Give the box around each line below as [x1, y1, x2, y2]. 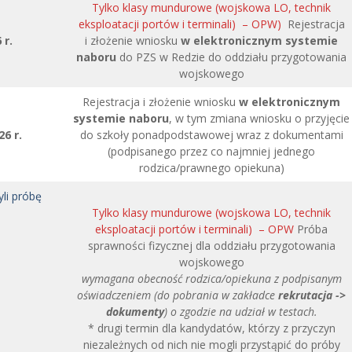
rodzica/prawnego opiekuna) [138, 160, 284, 175]
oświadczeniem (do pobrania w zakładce [77, 288, 278, 302]
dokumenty [105, 304, 164, 319]
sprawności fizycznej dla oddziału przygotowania [87, 238, 335, 253]
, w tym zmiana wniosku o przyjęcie [169, 111, 350, 126]
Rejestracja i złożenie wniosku [82, 94, 239, 109]
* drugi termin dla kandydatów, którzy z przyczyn [87, 321, 335, 335]
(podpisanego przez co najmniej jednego [108, 144, 315, 159]
